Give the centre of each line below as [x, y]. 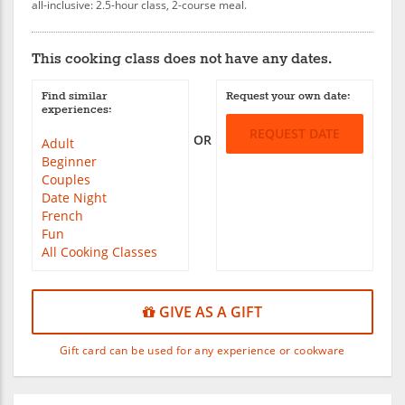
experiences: [76, 110]
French [62, 216]
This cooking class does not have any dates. [182, 59]
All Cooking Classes [99, 252]
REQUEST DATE [295, 133]
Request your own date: [288, 96]
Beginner [69, 161]
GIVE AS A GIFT [209, 312]
